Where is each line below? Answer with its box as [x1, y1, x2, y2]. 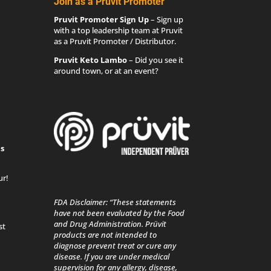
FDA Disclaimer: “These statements [54, 196, 177, 207]
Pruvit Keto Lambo [54, 54, 128, 66]
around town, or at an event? [54, 65, 159, 77]
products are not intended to [54, 229, 157, 240]
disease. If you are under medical [54, 250, 170, 262]
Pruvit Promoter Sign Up [54, 14, 149, 25]
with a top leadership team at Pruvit [54, 25, 183, 36]
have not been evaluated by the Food [54, 207, 185, 218]
